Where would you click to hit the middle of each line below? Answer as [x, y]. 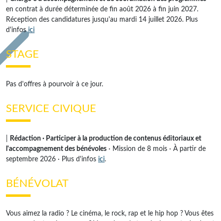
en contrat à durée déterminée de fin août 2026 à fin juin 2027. [102, 9]
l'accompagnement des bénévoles [56, 149]
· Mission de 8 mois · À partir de [156, 149]
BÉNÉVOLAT [37, 184]
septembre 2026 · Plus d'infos [52, 159]
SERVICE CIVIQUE [51, 109]
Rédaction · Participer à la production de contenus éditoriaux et [106, 139]
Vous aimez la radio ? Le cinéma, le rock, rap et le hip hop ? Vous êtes [110, 214]
